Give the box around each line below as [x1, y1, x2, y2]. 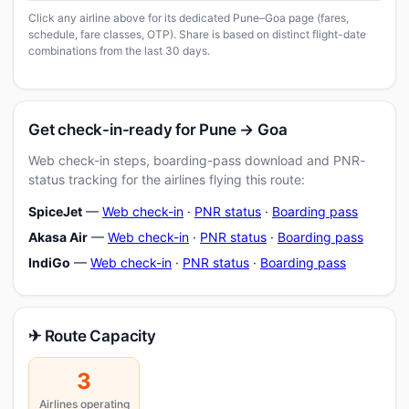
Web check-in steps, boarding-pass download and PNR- [28, 152, 365, 168]
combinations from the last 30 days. [28, 44, 210, 58]
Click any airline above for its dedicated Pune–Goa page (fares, [28, 11, 349, 25]
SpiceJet [28, 204, 82, 219]
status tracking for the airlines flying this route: [28, 172, 305, 187]
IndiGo [28, 255, 70, 270]
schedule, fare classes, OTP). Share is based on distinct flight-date [28, 27, 366, 41]
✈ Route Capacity [28, 327, 156, 345]
